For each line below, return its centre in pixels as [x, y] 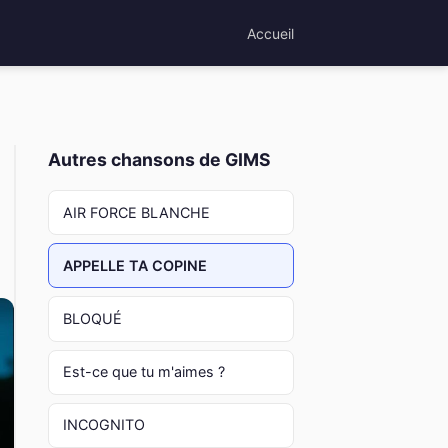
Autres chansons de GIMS [159, 159]
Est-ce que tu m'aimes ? [143, 372]
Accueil [270, 33]
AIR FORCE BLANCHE [136, 212]
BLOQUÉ [92, 318]
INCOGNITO [103, 425]
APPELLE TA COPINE [134, 265]
